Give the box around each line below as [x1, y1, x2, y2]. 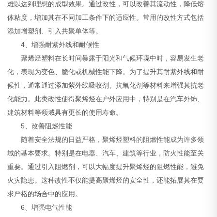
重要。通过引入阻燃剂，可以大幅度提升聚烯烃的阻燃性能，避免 [7, 163, 204, 171]
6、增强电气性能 [7, 203, 73, 212]
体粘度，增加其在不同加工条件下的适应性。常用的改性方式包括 [7, 14, 204, 22]
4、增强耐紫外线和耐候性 [7, 41, 100, 49]
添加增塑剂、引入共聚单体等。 [7, 27, 103, 35]
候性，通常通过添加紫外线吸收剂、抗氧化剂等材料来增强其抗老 [7, 81, 204, 90]
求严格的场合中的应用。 [7, 190, 82, 198]
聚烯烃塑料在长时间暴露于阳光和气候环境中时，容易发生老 [7, 54, 204, 62]
